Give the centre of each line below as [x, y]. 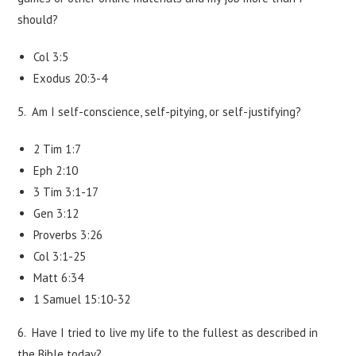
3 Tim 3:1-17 [66, 192]
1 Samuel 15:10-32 [82, 299]
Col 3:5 [51, 57]
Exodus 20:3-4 [71, 78]
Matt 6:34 [59, 278]
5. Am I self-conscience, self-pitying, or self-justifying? [160, 112]
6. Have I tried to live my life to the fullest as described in [168, 333]
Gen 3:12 [56, 213]
